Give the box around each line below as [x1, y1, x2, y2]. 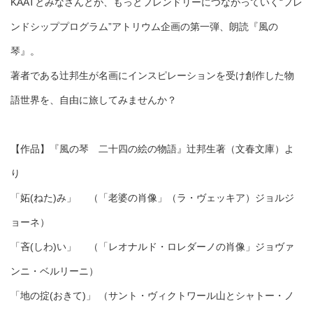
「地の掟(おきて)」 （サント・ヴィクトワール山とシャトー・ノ [10, 290, 294, 302]
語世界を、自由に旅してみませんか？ [10, 94, 177, 106]
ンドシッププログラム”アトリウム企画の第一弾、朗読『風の [10, 21, 278, 33]
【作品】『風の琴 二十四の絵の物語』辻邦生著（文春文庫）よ [10, 143, 294, 155]
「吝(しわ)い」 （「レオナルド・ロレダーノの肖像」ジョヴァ [10, 241, 294, 253]
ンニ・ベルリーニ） [10, 265, 99, 277]
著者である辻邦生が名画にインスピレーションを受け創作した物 [10, 70, 294, 82]
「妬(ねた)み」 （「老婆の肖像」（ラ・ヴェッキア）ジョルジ [10, 192, 294, 204]
